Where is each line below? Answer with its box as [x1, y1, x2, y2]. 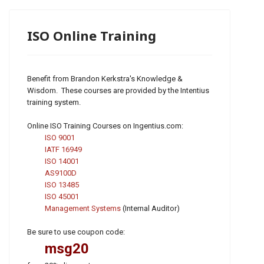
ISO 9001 [45, 133, 75, 142]
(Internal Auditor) [121, 204, 180, 213]
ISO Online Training [27, 27, 156, 44]
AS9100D [45, 169, 77, 177]
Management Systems [45, 204, 121, 213]
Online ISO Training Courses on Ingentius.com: [27, 121, 183, 130]
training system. [27, 98, 81, 107]
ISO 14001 [45, 157, 79, 166]
